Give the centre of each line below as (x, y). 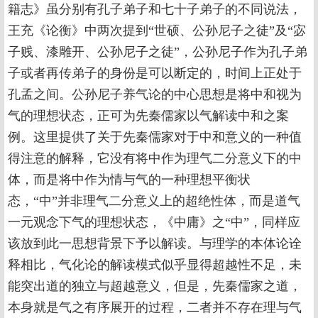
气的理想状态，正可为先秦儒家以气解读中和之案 (148, 116)
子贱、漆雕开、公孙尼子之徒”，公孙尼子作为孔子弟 (158, 52)
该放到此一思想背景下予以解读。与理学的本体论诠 (155, 243)
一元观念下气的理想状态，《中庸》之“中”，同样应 (154, 222)
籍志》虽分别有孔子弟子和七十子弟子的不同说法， (155, 9)
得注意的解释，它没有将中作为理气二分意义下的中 (155, 158)
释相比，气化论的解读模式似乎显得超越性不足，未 (155, 265)
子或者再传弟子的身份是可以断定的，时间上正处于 (155, 73)
